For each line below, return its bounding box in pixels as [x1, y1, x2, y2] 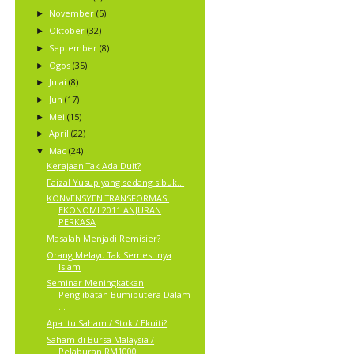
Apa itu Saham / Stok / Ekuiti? [47, 317, 168, 330]
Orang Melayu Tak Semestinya [47, 248, 172, 261]
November [49, 7, 96, 20]
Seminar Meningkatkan [47, 277, 145, 289]
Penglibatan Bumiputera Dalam [58, 288, 191, 301]
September [49, 41, 100, 54]
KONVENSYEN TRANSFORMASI [47, 192, 170, 205]
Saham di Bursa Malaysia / [47, 333, 155, 345]
